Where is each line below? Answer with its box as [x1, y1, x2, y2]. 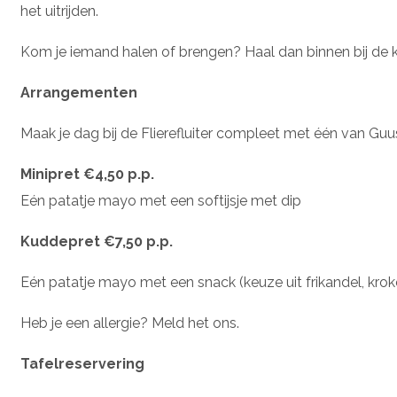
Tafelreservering [20, 355, 144, 372]
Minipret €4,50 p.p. [20, 166, 154, 183]
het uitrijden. [20, 3, 98, 19]
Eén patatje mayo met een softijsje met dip [20, 192, 301, 209]
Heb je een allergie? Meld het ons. [20, 315, 239, 331]
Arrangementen [20, 84, 137, 101]
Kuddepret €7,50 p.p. [20, 233, 173, 250]
